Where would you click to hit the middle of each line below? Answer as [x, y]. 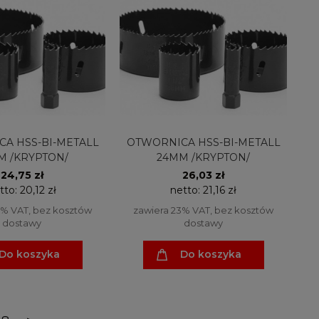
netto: [187, 190]
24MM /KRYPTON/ [203, 157]
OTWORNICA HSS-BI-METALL [203, 142]
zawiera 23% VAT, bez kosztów [203, 210]
